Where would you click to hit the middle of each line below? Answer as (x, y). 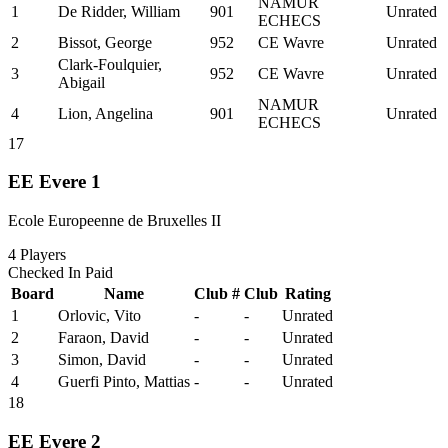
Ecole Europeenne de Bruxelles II (114, 221)
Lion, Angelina (105, 113)
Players (41, 255)
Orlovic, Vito (99, 316)
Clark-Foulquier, (110, 64)
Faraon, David (103, 338)
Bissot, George (105, 42)
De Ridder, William (119, 11)
